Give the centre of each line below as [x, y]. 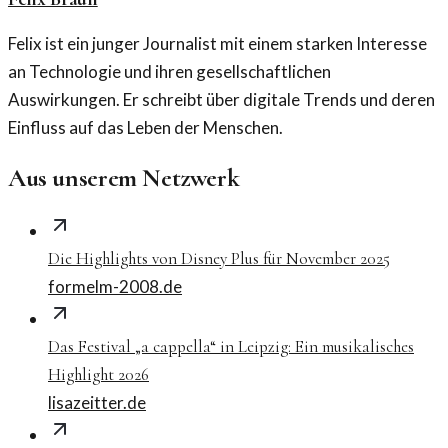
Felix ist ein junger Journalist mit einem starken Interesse [217, 43]
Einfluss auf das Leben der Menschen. [145, 127]
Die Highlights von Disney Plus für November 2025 [219, 259]
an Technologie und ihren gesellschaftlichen [169, 71]
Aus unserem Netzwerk [124, 177]
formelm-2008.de [115, 287]
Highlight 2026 [98, 375]
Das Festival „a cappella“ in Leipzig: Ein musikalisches [231, 347]
